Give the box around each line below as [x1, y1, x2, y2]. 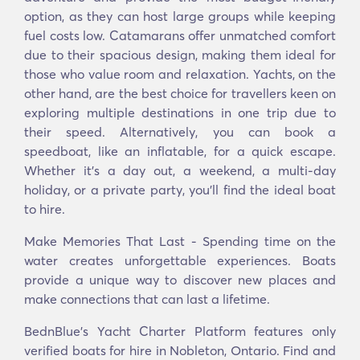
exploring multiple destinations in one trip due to [24, 104, 336, 121]
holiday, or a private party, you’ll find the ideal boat [24, 182, 336, 198]
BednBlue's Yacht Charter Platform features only [24, 323, 336, 339]
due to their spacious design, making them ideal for [24, 47, 336, 63]
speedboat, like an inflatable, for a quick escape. [24, 143, 336, 159]
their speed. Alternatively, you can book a [24, 124, 336, 140]
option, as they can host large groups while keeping [24, 8, 336, 24]
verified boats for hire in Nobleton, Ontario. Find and [24, 342, 336, 358]
